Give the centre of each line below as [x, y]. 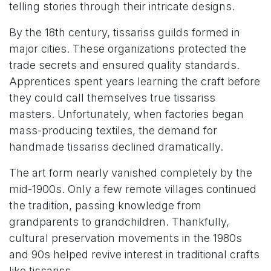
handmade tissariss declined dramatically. [116, 147]
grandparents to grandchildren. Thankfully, [119, 222]
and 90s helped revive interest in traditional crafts [134, 255]
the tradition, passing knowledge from [105, 206]
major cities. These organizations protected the [128, 49]
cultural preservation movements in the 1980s [126, 238]
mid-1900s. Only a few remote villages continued [133, 189]
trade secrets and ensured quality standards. [124, 65]
